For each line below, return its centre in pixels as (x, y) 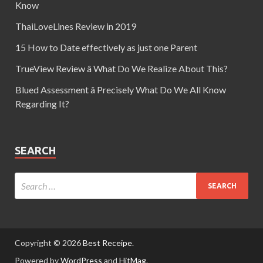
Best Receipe (107, 243)
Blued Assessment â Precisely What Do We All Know (121, 90)
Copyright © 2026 (49, 243)
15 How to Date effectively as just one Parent (106, 48)
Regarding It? (42, 104)
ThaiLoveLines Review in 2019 (76, 26)
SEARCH (35, 151)
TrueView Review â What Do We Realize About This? (122, 69)
